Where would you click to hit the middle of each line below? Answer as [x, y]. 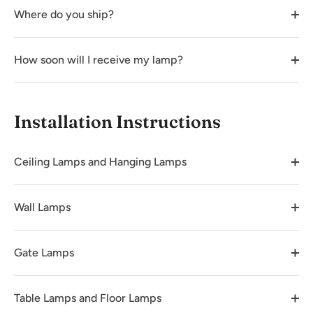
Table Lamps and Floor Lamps [88, 298]
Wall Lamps [42, 207]
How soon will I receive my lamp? [99, 59]
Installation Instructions [117, 121]
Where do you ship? [64, 14]
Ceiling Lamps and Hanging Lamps [100, 161]
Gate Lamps [44, 252]
